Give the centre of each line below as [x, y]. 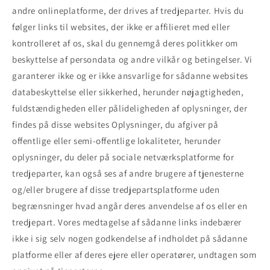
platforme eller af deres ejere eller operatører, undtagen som [134, 255]
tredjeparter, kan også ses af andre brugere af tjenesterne [128, 174]
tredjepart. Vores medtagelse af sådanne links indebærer [127, 222]
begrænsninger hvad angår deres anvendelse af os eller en [130, 206]
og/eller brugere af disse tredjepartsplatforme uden [116, 190]
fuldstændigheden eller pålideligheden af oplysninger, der [130, 108]
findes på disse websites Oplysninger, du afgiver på [115, 125]
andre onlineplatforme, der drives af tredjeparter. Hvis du [128, 11]
